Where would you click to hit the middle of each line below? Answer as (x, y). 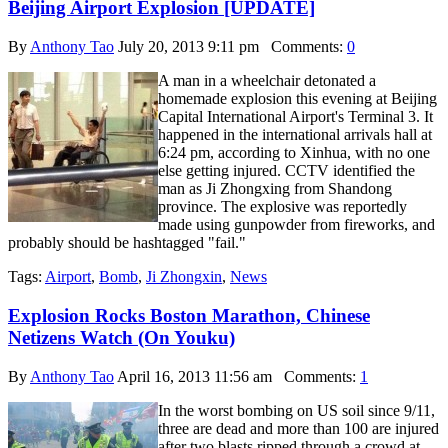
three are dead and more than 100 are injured (298, 428)
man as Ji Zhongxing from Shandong (275, 189)
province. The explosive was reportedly (282, 207)
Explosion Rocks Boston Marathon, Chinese (189, 315)
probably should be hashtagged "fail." (127, 243)
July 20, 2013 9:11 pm (188, 47)
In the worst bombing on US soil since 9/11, (296, 410)
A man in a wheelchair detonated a (267, 81)
